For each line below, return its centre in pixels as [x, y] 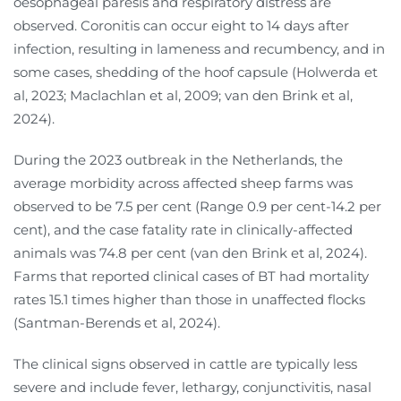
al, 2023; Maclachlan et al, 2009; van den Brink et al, [183, 95]
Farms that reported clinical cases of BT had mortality [191, 276]
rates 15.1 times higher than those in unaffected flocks [189, 299]
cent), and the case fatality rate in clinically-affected [183, 229]
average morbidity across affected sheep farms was [183, 183]
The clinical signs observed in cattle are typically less [185, 363]
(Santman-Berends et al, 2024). [117, 322]
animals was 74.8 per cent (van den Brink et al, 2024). [190, 252]
